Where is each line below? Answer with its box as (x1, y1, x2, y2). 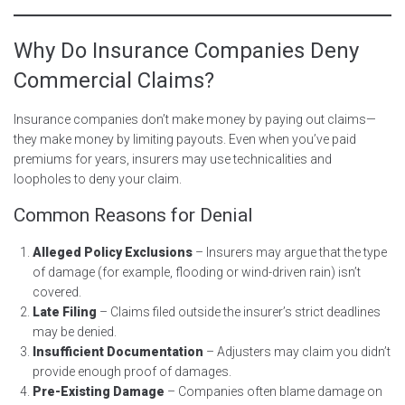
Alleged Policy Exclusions (33, 244, 193, 259)
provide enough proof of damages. (33, 363, 231, 379)
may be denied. (33, 324, 117, 339)
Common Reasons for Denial (14, 203, 253, 226)
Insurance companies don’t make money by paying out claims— (14, 111, 376, 127)
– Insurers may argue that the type (193, 244, 387, 259)
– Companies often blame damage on (165, 383, 382, 399)
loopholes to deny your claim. (14, 171, 182, 186)
